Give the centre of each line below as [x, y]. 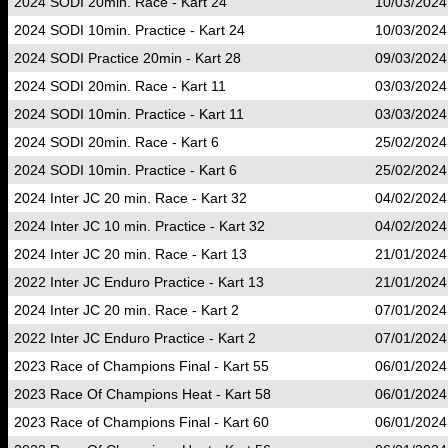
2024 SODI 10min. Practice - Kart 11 [129, 114]
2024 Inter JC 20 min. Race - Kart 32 [130, 198]
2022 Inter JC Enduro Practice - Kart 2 [135, 338]
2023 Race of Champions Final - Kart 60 [141, 422]
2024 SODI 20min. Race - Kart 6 [116, 142]
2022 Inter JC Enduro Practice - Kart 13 [139, 282]
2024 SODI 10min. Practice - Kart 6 [125, 170]
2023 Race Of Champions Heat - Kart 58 [142, 394]
